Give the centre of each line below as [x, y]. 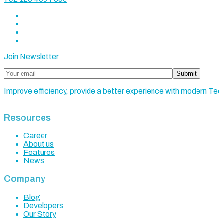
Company [25, 179]
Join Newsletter [31, 56]
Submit [186, 73]
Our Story [40, 214]
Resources [27, 118]
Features [39, 153]
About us [39, 144]
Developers [43, 205]
